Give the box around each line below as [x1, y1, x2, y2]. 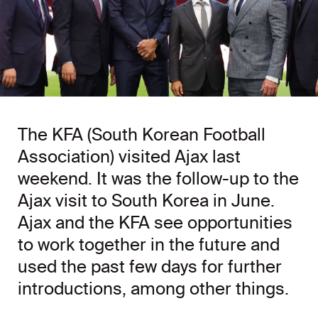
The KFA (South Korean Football [18, 126, 265, 144]
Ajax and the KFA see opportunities [18, 214, 292, 232]
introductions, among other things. [18, 280, 289, 298]
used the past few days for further [18, 258, 282, 276]
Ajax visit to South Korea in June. [18, 192, 275, 210]
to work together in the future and [18, 236, 280, 254]
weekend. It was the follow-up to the [18, 170, 299, 188]
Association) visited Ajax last [18, 148, 241, 166]
